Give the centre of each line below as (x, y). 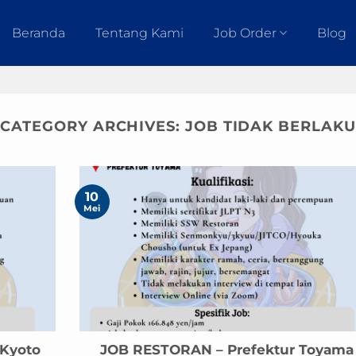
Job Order (245, 33)
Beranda (38, 33)
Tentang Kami (139, 33)
